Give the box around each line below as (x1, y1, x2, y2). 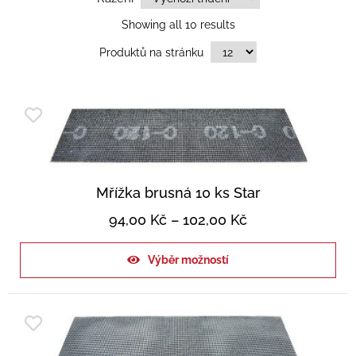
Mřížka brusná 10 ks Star (95, 184, 261, 202)
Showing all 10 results (121, 18, 235, 32)
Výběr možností (148, 253, 229, 267)
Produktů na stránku (99, 46, 203, 60)
